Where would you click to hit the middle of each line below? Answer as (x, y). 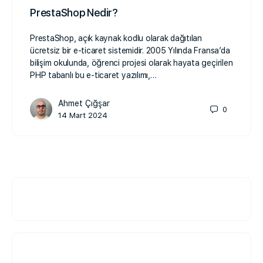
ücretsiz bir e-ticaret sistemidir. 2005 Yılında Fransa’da (130, 51)
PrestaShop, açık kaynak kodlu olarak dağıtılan (116, 38)
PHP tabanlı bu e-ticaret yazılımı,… (93, 75)
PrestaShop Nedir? (74, 13)
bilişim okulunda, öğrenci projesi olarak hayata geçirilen (131, 63)
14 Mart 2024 (83, 116)
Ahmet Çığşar (84, 104)
